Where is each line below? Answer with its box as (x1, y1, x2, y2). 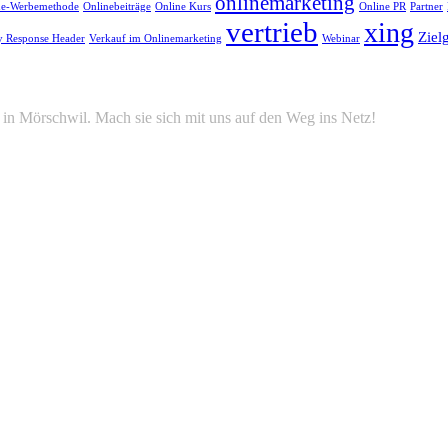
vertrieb (226, 16, 318, 49)
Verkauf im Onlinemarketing (89, 33, 222, 45)
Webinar (322, 33, 360, 45)
